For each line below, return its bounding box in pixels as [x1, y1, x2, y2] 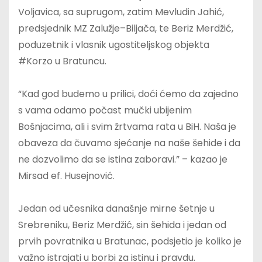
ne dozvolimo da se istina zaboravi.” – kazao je [18, 153, 227, 167]
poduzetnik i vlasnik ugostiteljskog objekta [18, 38, 209, 52]
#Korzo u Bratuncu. [18, 54, 106, 68]
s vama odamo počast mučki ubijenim [18, 104, 192, 118]
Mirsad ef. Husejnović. [18, 169, 115, 183]
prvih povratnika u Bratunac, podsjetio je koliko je [18, 235, 242, 249]
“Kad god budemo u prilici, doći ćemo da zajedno [18, 87, 239, 101]
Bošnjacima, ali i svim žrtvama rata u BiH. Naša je [18, 120, 236, 134]
